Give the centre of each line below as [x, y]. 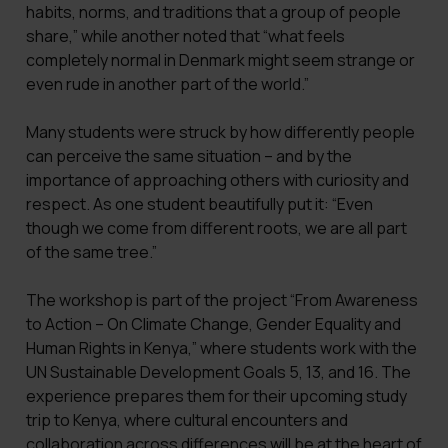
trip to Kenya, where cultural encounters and [186, 419]
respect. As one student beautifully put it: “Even [199, 204]
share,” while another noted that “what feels [185, 36]
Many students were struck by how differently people [220, 132]
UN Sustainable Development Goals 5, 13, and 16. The [218, 371]
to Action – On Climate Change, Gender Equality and [213, 323]
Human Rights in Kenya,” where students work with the [221, 347]
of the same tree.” [91, 252]
